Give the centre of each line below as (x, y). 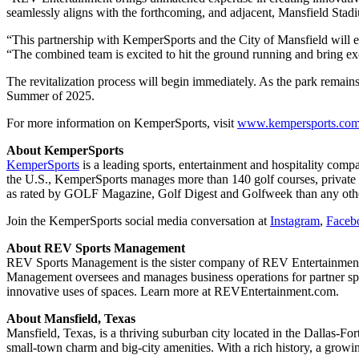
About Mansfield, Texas (71, 319)
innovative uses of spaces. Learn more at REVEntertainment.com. (173, 292)
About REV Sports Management (96, 248)
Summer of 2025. (50, 96)
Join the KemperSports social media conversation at (138, 221)
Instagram (295, 221)
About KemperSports (65, 151)
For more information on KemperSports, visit (122, 123)
